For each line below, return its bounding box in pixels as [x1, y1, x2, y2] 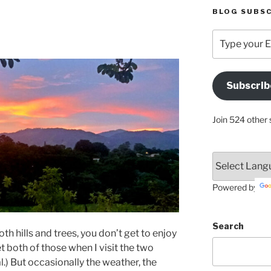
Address [211, 70, 249, 80]
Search [212, 220, 244, 231]
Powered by [212, 181, 260, 192]
